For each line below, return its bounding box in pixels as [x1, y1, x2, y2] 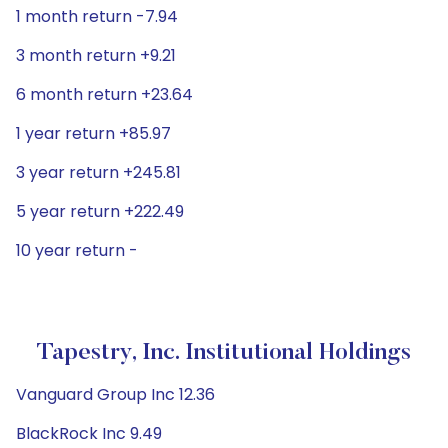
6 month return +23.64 [16, 83, 193, 106]
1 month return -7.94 [16, 5, 178, 28]
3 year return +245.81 [16, 161, 181, 184]
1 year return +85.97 [16, 122, 171, 145]
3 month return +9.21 [16, 44, 176, 67]
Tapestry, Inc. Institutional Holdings [37, 341, 411, 365]
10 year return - [16, 239, 138, 262]
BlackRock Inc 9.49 [16, 422, 162, 445]
